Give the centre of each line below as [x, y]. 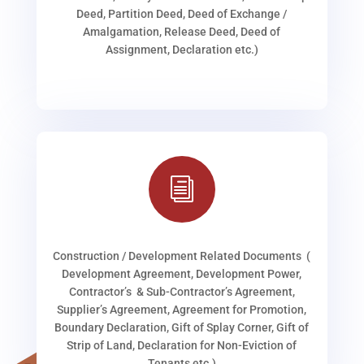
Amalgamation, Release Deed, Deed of [182, 32]
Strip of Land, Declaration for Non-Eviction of [182, 346]
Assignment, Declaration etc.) [182, 50]
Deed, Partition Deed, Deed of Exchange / [182, 14]
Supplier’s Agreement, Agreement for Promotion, [182, 310]
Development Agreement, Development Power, [182, 274]
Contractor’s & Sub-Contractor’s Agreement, [182, 292]
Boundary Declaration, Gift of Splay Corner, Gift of [182, 328]
